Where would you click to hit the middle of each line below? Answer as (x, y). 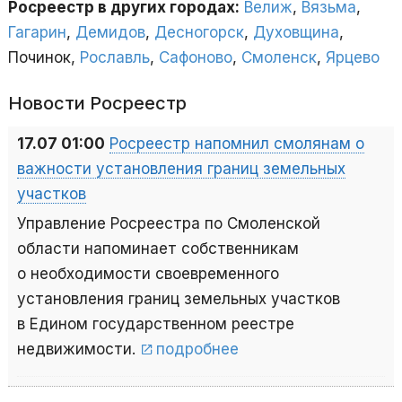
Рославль (115, 58)
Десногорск (199, 33)
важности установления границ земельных (181, 169)
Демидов (110, 33)
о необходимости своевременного (148, 274)
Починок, (44, 58)
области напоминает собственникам (158, 249)
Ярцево (353, 58)
